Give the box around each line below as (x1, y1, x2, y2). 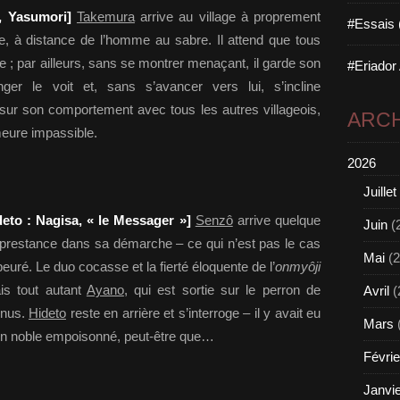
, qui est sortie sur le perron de (123, 282, 321, 297)
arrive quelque (232, 212, 321, 228)
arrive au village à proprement (134, 9, 321, 24)
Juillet (363, 184, 396, 199)
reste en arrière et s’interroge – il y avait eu (66, 305, 321, 321)
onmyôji (275, 259, 321, 274)
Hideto (29, 305, 66, 321)
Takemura (76, 9, 135, 24)
